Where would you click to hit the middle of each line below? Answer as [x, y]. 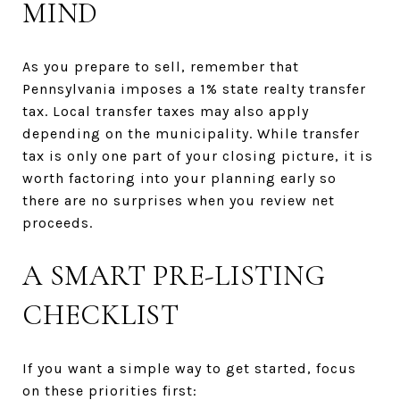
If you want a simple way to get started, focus [189, 368]
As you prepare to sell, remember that [161, 66]
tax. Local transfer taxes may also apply [166, 111]
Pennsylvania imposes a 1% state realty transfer [194, 88]
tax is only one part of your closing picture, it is [198, 155]
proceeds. [58, 222]
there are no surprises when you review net [179, 200]
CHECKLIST [101, 314]
